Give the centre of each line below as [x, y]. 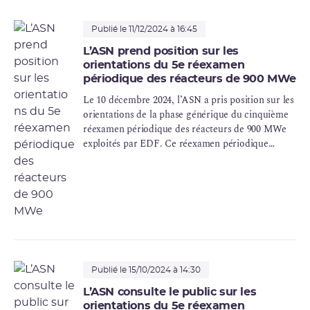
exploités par [112, 144]
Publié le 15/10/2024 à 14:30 [146, 270]
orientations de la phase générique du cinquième [186, 115]
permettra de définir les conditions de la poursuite [189, 158]
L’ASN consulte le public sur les [170, 292]
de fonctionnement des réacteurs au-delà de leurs [188, 173]
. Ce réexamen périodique [214, 144]
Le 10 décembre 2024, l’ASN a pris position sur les [189, 100]
